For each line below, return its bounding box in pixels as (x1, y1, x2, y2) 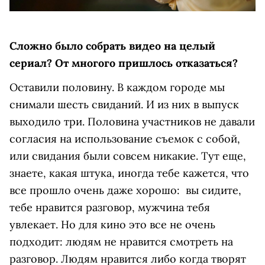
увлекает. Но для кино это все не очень (9, 217, 215, 231)
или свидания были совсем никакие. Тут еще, (9, 148, 246, 163)
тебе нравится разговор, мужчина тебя (9, 200, 210, 214)
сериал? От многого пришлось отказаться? (9, 56, 238, 70)
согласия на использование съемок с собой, (9, 131, 240, 146)
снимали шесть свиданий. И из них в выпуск (9, 97, 239, 111)
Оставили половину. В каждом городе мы (9, 80, 225, 94)
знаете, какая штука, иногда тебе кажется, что (9, 166, 249, 180)
